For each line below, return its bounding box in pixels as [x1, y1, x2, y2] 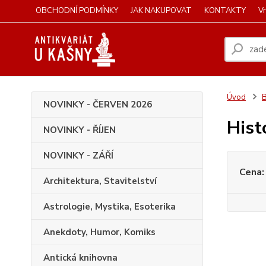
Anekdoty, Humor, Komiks [43, 226, 156, 238]
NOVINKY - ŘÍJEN [43, 124, 116, 136]
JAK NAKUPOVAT [131, 5, 192, 16]
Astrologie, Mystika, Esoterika [43, 201, 176, 213]
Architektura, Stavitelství [43, 175, 157, 187]
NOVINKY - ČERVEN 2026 [43, 99, 152, 110]
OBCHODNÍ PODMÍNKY [36, 5, 118, 16]
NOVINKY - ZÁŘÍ [43, 150, 113, 161]
